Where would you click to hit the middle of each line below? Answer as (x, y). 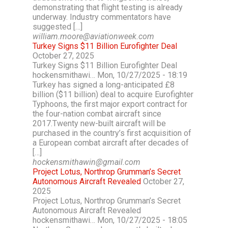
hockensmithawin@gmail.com (87, 162)
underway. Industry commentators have (102, 17)
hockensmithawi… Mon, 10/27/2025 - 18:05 (110, 220)
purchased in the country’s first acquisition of (112, 133)
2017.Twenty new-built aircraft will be (99, 123)
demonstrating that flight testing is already (108, 7)
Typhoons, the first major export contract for (110, 104)
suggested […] (58, 27)
